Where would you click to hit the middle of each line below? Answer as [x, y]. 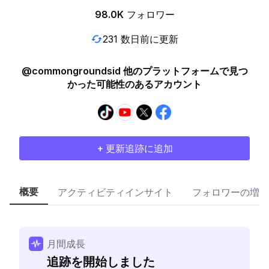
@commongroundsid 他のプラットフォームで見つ [134, 71]
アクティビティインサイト [115, 192]
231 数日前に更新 [141, 39]
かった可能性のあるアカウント [134, 84]
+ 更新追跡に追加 [134, 148]
